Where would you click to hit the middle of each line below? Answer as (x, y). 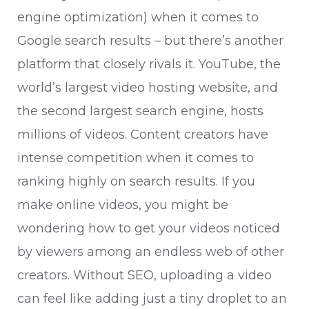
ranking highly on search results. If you (136, 181)
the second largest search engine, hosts (140, 111)
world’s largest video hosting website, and (148, 88)
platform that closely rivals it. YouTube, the (149, 64)
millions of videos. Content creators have (143, 134)
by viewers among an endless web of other (151, 252)
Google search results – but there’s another (150, 41)
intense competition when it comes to (136, 158)
